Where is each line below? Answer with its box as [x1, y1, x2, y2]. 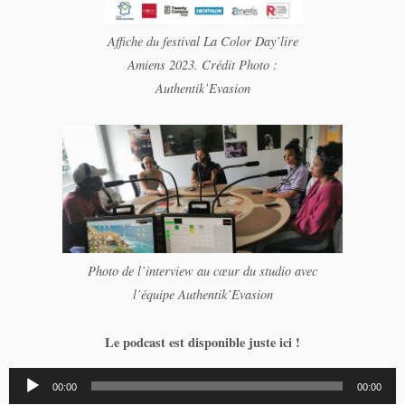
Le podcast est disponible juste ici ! [105, 333, 300, 353]
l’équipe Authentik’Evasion [132, 286, 273, 304]
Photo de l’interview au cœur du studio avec [88, 262, 317, 280]
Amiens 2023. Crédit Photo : [127, 55, 278, 73]
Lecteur [8, 369, 47, 387]
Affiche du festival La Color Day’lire [107, 32, 298, 50]
